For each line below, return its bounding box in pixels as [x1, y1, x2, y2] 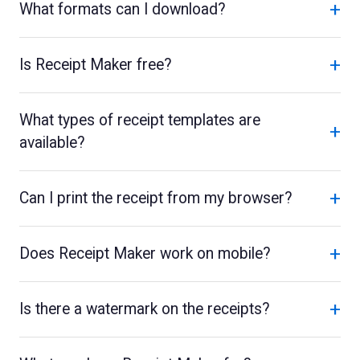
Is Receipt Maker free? [19, 55, 172, 74]
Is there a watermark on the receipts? [19, 299, 270, 318]
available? [19, 133, 85, 152]
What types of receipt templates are [19, 110, 260, 129]
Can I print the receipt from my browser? [19, 188, 292, 207]
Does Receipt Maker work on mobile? [19, 243, 271, 263]
